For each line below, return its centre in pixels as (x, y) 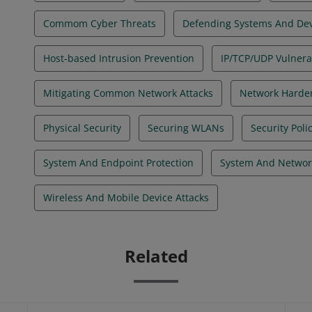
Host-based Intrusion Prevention (119, 58)
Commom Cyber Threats (100, 23)
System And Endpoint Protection (118, 163)
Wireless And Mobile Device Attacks (126, 197)
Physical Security (82, 128)
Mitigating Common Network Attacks (128, 93)
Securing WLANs (186, 128)
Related (156, 256)
